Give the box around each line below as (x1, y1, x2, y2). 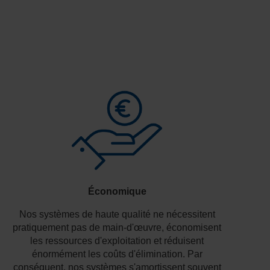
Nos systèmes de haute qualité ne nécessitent (19, 209, 215, 219)
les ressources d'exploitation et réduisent (30, 235, 204, 246)
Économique (87, 186, 146, 196)
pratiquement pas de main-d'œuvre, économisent (13, 222, 222, 233)
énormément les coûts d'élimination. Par (31, 248, 202, 259)
